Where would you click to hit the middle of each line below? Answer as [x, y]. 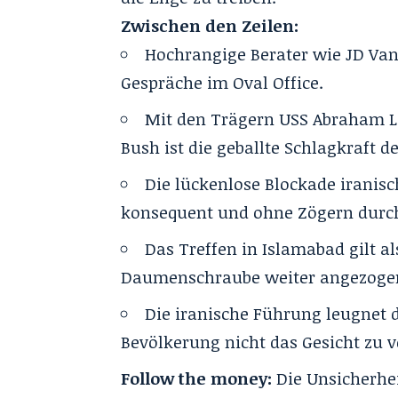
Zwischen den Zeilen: [210, 25]
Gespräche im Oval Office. [223, 82]
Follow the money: [197, 378]
